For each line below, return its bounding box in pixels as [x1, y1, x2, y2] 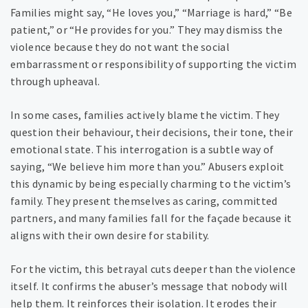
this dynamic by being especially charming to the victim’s [10, 177, 291, 191]
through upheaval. [10, 74, 100, 89]
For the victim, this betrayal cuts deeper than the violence [10, 262, 296, 276]
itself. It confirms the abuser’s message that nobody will [10, 279, 288, 294]
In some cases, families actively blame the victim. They [10, 108, 280, 122]
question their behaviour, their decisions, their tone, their [10, 125, 294, 140]
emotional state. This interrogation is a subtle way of [10, 142, 274, 157]
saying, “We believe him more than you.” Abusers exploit [10, 159, 285, 174]
